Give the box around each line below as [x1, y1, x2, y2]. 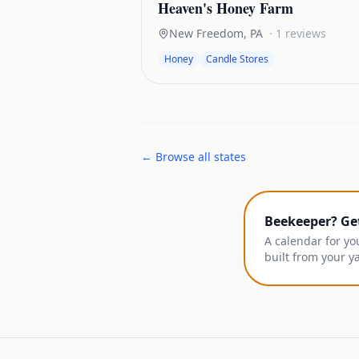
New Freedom [169, 26, 244, 41]
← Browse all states [141, 149, 246, 164]
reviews [282, 26, 326, 41]
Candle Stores [206, 52, 268, 66]
